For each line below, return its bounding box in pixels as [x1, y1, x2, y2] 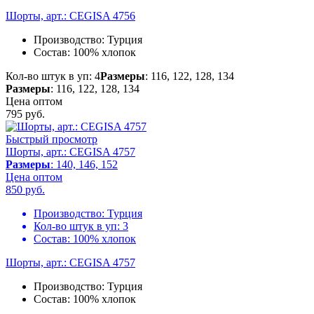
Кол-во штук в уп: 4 [6, 70, 100, 83]
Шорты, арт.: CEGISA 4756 [6, 10, 135, 22]
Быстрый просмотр [6, 133, 97, 146]
